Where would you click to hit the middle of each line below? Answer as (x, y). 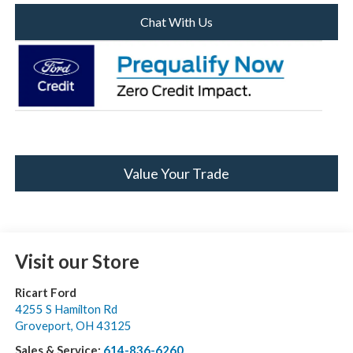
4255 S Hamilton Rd (66, 309)
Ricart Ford (45, 293)
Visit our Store (77, 262)
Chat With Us (176, 22)
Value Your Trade (176, 174)
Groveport (43, 326)
